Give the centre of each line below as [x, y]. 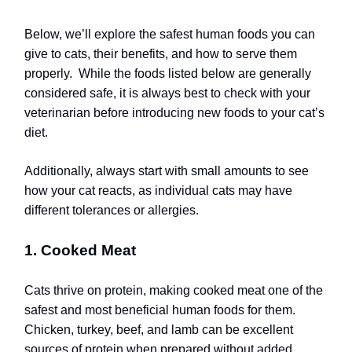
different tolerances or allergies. [112, 210]
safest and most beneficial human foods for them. [160, 310]
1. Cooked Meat [80, 250]
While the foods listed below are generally [195, 73]
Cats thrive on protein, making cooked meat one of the [174, 290]
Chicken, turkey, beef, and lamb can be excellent [159, 329]
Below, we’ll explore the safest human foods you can [170, 34]
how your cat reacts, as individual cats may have [158, 190]
